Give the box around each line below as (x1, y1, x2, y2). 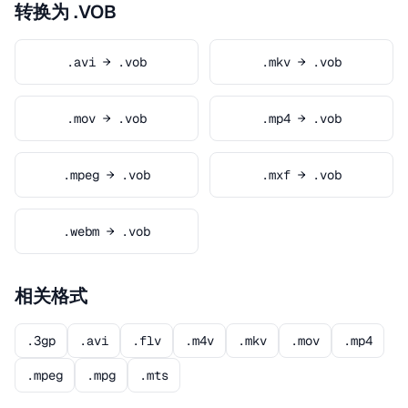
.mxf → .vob (261, 167, 342, 183)
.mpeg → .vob (63, 167, 150, 183)
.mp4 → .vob (261, 110, 342, 127)
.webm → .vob (63, 223, 150, 240)
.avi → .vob (66, 54, 147, 70)
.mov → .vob (66, 110, 147, 127)
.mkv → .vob (261, 54, 342, 70)
